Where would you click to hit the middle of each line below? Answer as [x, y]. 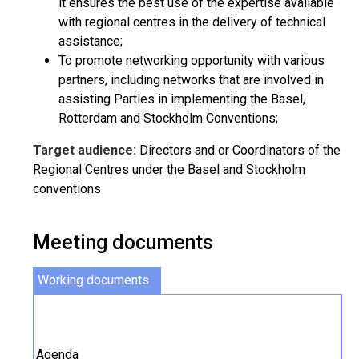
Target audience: [85, 150]
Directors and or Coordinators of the [238, 150]
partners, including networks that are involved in [191, 80]
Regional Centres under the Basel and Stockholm [169, 169]
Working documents [93, 280]
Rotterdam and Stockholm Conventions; [168, 118]
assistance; [91, 41]
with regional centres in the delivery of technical [192, 22]
